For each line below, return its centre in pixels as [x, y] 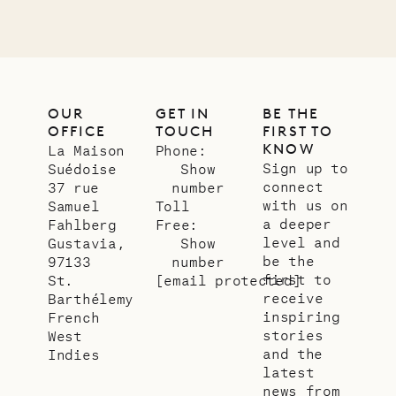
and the [293, 354]
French [74, 317]
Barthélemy [91, 299]
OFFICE [77, 132]
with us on [305, 205]
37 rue [73, 187]
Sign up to [305, 168]
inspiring [301, 316]
